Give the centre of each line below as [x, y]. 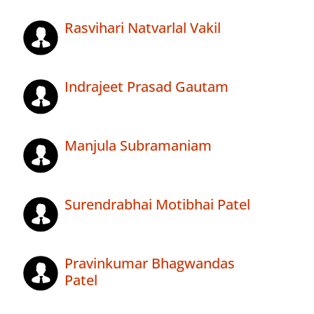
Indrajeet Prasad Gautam [146, 87]
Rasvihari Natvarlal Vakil [143, 28]
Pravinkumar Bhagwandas [150, 264]
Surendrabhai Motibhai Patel [157, 205]
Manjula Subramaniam [138, 146]
